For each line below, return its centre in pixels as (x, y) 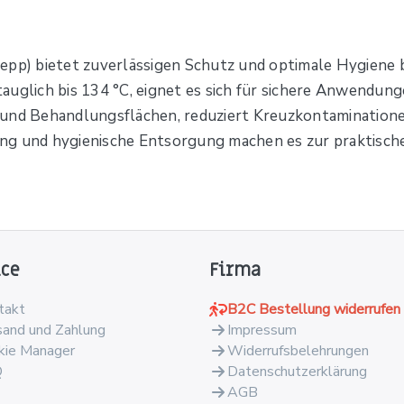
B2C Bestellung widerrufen (314, 310)
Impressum (262, 331)
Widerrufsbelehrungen (298, 351)
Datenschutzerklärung (297, 372)
